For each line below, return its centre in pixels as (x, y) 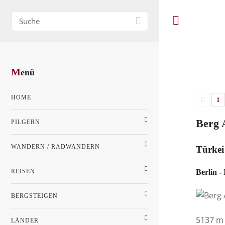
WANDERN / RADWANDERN (55, 147)
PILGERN (26, 122)
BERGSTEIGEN (34, 196)
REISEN (23, 172)
